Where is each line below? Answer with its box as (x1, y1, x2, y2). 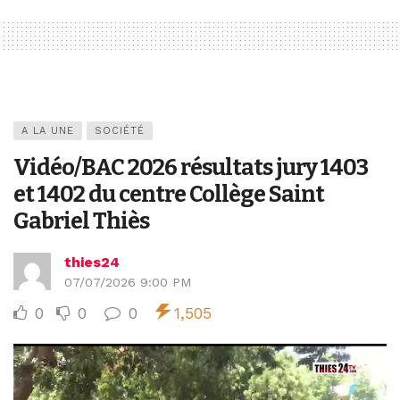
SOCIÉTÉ (95, 124, 145, 137)
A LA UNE (21, 124, 74, 137)
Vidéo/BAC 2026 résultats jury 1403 (13, 153, 368, 181)
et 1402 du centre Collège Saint (13, 179, 324, 208)
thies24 (64, 253, 120, 271)
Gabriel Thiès (13, 206, 149, 235)
